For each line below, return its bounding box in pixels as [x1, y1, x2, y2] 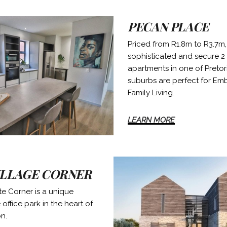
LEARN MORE [128, 116, 175, 125]
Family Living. [128, 88, 175, 98]
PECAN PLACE [128, 18, 209, 35]
